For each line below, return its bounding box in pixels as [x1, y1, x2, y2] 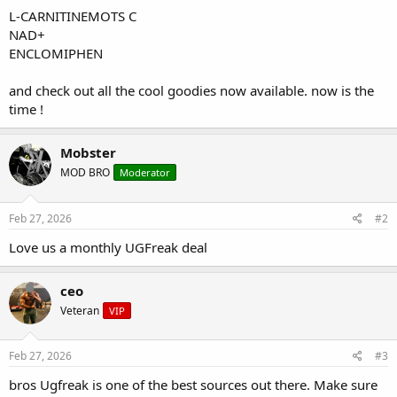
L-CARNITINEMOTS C [9, 7, 136, 26]
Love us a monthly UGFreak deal [9, 237, 207, 256]
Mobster [60, 144, 116, 162]
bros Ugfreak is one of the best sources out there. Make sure [9, 376, 378, 394]
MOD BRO [60, 165, 110, 181]
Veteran [60, 302, 99, 318]
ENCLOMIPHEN [9, 44, 103, 63]
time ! [9, 100, 43, 119]
